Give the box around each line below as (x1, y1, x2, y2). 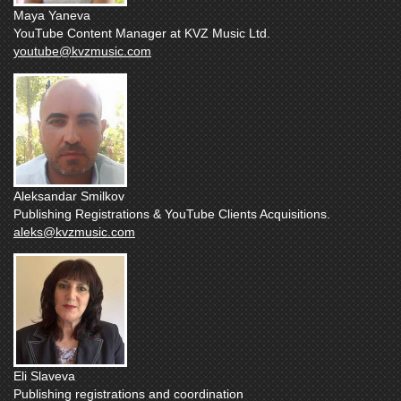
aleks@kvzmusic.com (13, 224, 135, 239)
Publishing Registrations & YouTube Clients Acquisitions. (13, 206, 330, 221)
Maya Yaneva (13, 8, 90, 23)
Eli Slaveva (13, 369, 75, 384)
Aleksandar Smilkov (13, 188, 124, 203)
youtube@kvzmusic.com (13, 44, 151, 59)
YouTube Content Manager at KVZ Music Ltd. (13, 26, 270, 41)
